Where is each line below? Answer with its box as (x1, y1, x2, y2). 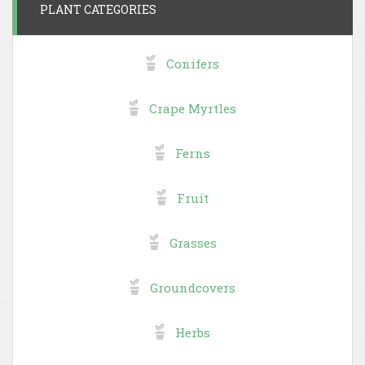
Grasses (169, 235, 217, 252)
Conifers (166, 55, 219, 73)
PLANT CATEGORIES (40, 2, 156, 18)
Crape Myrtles (149, 100, 236, 117)
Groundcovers (150, 279, 235, 297)
